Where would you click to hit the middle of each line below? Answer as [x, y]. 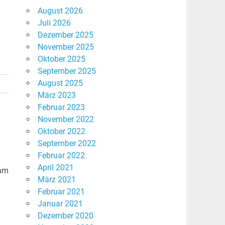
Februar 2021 [61, 192]
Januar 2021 [60, 204]
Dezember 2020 [65, 216]
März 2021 [57, 180]
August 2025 [60, 83]
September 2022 [67, 144]
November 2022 [66, 120]
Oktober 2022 [61, 132]
